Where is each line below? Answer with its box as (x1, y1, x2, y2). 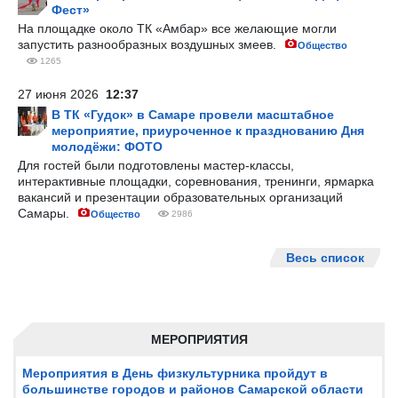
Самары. (18, 206, 73, 220)
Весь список (286, 251, 364, 265)
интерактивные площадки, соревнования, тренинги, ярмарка (18, 174, 374, 188)
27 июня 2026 (18, 87, 106, 101)
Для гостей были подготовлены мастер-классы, (18, 158, 294, 172)
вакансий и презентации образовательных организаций (18, 190, 343, 204)
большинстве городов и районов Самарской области (22, 382, 363, 396)
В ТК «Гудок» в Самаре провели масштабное (52, 107, 334, 122)
